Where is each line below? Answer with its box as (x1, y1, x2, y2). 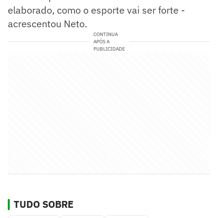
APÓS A (93, 38, 109, 45)
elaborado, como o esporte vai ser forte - (8, 3, 185, 17)
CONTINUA (93, 31, 118, 37)
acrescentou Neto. (8, 17, 87, 30)
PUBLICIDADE (93, 45, 125, 52)
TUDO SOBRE (14, 197, 73, 211)
